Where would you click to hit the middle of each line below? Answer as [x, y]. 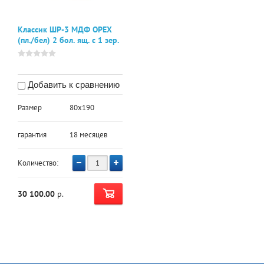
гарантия [32, 135]
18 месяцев [89, 135]
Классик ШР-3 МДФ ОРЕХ [65, 30]
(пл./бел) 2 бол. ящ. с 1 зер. [68, 40]
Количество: [38, 163]
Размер [30, 108]
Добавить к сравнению [72, 85]
